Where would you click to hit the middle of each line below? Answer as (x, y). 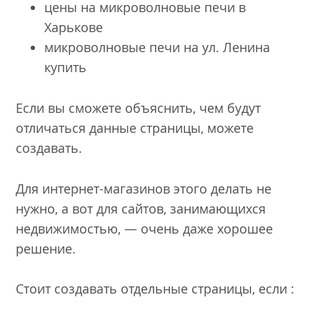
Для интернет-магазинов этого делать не (144, 188)
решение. (46, 248)
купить (66, 67)
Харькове (74, 27)
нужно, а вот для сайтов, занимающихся (141, 208)
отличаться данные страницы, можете (135, 127)
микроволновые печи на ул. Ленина (157, 47)
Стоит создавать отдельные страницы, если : (155, 289)
